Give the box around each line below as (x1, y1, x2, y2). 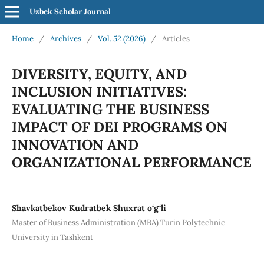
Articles (161, 33, 190, 44)
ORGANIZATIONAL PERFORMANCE (11, 153, 252, 171)
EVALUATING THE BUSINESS (11, 100, 209, 118)
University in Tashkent (11, 232, 93, 242)
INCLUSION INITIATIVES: (11, 82, 187, 101)
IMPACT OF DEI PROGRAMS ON (11, 117, 227, 136)
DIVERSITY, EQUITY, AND (11, 64, 187, 83)
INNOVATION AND (11, 135, 138, 154)
